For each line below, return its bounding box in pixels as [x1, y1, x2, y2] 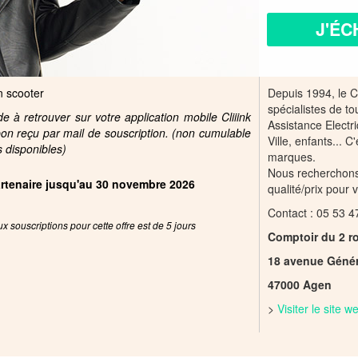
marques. [268, 149, 316, 165]
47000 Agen [268, 276, 332, 292]
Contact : [268, 205, 316, 221]
